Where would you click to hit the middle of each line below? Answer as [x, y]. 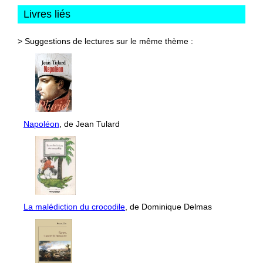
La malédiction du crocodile [74, 206]
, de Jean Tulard [90, 124]
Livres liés [47, 14]
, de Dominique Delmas [168, 206]
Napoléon [41, 124]
